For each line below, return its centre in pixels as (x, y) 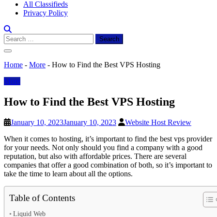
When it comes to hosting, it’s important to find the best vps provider (108, 139)
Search (14, 38)
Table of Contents (42, 198)
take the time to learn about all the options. (68, 173)
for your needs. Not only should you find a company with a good (103, 147)
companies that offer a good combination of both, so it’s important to (108, 165)
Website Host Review (158, 122)
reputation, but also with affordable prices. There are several (95, 156)
